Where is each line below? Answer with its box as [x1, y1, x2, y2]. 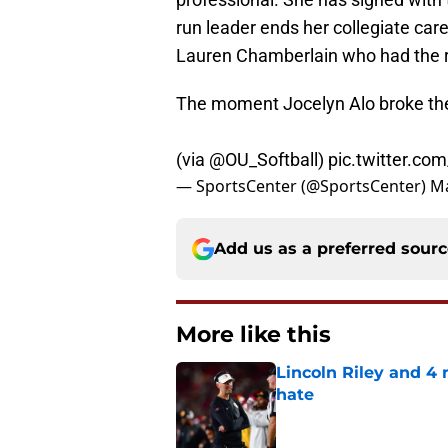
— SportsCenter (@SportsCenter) [176, 175, 430, 198]
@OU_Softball [209, 149, 318, 171]
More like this [176, 321, 331, 349]
